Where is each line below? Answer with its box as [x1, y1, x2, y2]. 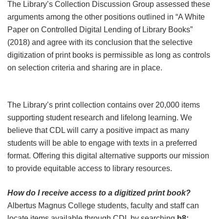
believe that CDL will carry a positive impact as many [7, 126, 189, 134]
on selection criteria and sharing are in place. [7, 63, 162, 72]
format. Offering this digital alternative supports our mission [7, 151, 209, 160]
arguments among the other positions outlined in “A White [7, 12, 205, 21]
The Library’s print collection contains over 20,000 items [7, 100, 200, 109]
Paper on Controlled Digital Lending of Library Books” [7, 25, 193, 34]
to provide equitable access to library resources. [7, 164, 172, 173]
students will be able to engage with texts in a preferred [7, 138, 197, 147]
